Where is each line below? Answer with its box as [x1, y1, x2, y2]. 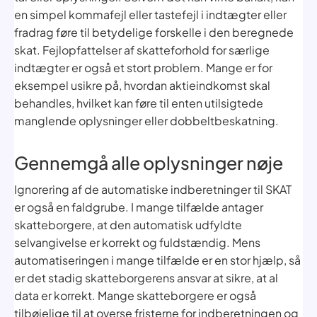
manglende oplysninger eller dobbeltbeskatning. [14, 113, 279, 128]
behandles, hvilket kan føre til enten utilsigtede [14, 95, 263, 110]
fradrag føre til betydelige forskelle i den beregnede [14, 24, 294, 40]
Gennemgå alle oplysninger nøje [14, 151, 283, 174]
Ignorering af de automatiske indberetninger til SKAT [14, 181, 292, 197]
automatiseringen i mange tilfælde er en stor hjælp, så [14, 252, 301, 267]
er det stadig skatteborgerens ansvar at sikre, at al [14, 270, 278, 285]
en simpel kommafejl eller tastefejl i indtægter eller [14, 6, 287, 22]
